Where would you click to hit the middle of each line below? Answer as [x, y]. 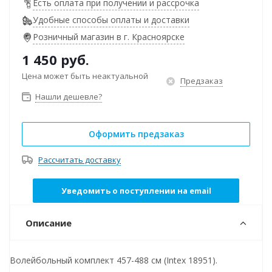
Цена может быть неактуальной [85, 76]
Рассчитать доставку [80, 160]
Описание [49, 223]
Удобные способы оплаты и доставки [111, 20]
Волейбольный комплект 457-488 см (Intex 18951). [114, 260]
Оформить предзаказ [136, 134]
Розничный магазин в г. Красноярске [109, 37]
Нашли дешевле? [69, 97]
